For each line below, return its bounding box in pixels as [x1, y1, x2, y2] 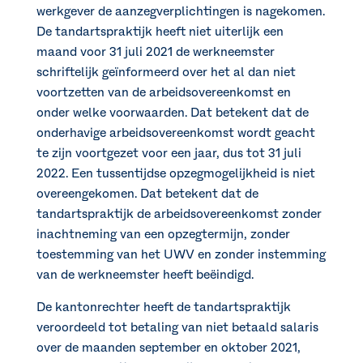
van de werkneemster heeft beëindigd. [36, 267, 254, 283]
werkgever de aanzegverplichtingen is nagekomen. [36, 4, 325, 19]
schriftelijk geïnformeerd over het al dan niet [36, 65, 296, 80]
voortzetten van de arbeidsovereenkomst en [36, 85, 291, 100]
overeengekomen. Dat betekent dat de [36, 186, 258, 202]
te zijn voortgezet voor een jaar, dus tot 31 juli [36, 146, 301, 161]
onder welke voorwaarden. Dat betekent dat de [36, 105, 309, 121]
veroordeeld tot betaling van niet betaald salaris [36, 320, 318, 335]
